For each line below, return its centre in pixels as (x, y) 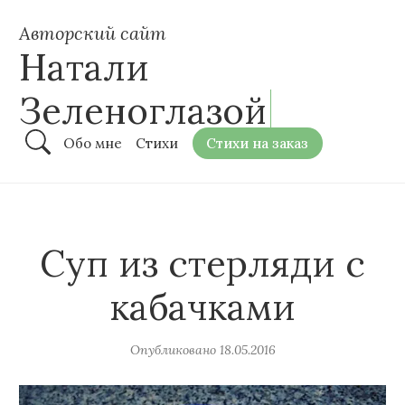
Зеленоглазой (143, 111)
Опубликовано (173, 350)
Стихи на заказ (258, 143)
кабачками (202, 306)
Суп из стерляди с (202, 263)
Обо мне (93, 143)
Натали (84, 67)
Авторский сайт (93, 33)
